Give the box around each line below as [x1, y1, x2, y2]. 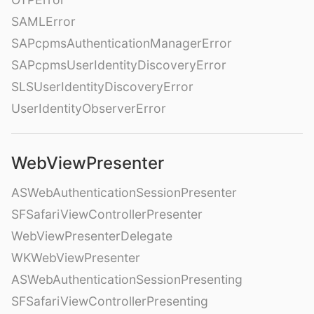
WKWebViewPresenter [11, 250, 140, 266]
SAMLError [11, 14, 76, 29]
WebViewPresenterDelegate [11, 228, 172, 244]
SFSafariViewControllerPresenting [11, 294, 208, 309]
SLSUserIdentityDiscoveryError [11, 79, 193, 95]
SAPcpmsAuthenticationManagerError [11, 36, 232, 51]
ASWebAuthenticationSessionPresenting [11, 272, 243, 287]
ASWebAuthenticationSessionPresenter [11, 185, 237, 200]
